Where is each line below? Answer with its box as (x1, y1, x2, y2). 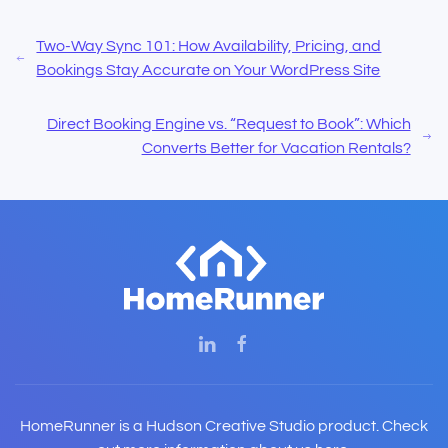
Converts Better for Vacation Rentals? (141, 140, 411, 157)
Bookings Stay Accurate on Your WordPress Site (36, 62, 381, 79)
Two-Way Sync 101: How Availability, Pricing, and (36, 38, 382, 55)
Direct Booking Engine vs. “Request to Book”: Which (46, 116, 411, 133)
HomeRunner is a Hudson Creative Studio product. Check (20, 418, 428, 435)
